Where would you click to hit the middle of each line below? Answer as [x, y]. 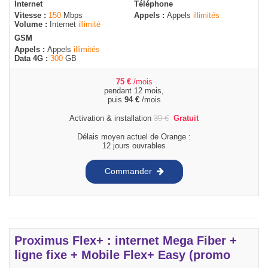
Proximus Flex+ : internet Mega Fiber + [126, 240]
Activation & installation [112, 118]
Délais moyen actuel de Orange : [134, 136]
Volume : [32, 24]
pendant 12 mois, [134, 90]
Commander [128, 171]
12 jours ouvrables [134, 145]
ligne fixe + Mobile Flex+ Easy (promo [122, 255]
